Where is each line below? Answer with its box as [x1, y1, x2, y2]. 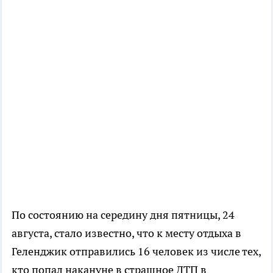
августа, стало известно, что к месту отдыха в [12, 226, 241, 240]
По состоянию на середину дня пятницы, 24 [12, 208, 235, 222]
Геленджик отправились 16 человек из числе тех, [12, 244, 261, 258]
